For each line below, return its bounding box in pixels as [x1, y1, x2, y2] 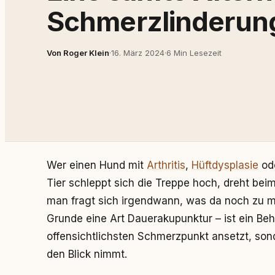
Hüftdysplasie [192, 159, 258, 171]
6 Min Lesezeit [166, 47, 222, 58]
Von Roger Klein [47, 47, 109, 58]
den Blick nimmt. [47, 248, 127, 260]
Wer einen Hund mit [47, 159, 147, 171]
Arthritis [147, 159, 185, 171]
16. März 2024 [111, 47, 165, 58]
